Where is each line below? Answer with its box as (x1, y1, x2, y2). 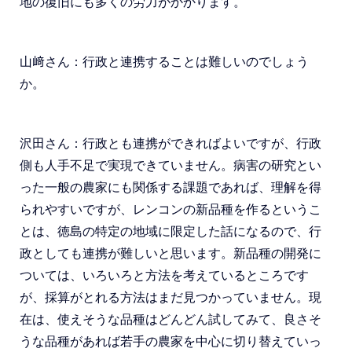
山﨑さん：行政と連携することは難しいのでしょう (20, 55, 309, 68)
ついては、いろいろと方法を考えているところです (20, 269, 309, 282)
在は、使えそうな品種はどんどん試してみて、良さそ (20, 313, 321, 326)
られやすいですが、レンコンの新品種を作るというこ (20, 203, 321, 216)
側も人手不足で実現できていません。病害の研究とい (20, 159, 321, 172)
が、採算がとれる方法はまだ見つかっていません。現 (20, 291, 321, 304)
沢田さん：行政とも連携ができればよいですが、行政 (20, 137, 321, 150)
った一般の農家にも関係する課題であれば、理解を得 (20, 181, 321, 194)
